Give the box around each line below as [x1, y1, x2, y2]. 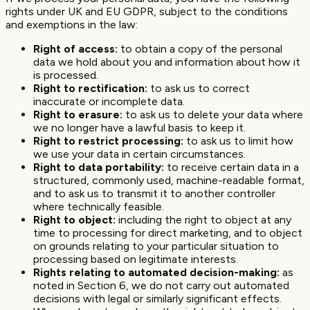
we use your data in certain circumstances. [33, 147, 246, 161]
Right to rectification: [33, 81, 147, 95]
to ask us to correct [147, 81, 250, 95]
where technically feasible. [33, 199, 164, 213]
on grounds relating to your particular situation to [33, 239, 279, 253]
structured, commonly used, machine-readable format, [33, 173, 304, 187]
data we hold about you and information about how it [33, 55, 300, 69]
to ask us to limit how [183, 134, 293, 147]
